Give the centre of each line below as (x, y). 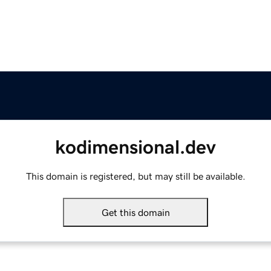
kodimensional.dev (135, 147)
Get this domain (135, 213)
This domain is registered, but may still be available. (135, 176)
